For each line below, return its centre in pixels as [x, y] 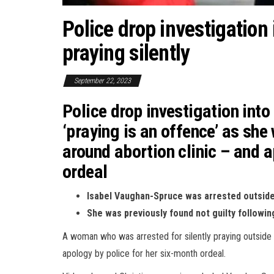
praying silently [126, 53]
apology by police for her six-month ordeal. [148, 253]
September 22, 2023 [102, 80]
